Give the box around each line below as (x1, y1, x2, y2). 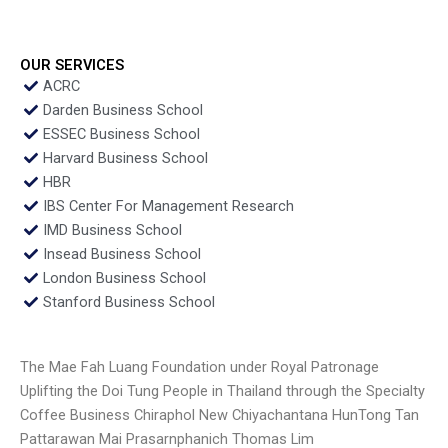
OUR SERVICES (20, 55, 124, 74)
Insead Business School (42, 244, 201, 263)
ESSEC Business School (42, 124, 200, 143)
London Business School (42, 268, 206, 287)
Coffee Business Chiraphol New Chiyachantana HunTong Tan (20, 406, 419, 425)
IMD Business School (42, 220, 182, 239)
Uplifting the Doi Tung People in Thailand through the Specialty (20, 382, 425, 401)
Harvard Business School (42, 148, 208, 167)
